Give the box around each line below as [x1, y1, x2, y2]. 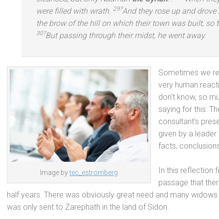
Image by [40, 168, 69, 176]
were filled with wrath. [36, 6, 111, 16]
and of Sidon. [124, 202, 169, 212]
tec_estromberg [69, 168, 118, 176]
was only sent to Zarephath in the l [7, 202, 124, 212]
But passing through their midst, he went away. [45, 31, 206, 40]
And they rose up [122, 6, 182, 16]
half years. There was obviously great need [7, 190, 155, 199]
